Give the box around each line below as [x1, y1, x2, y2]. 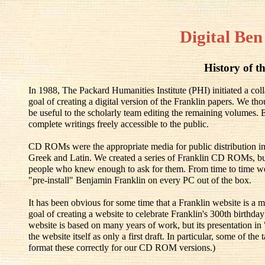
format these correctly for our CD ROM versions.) [28, 242, 215, 253]
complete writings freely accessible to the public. [28, 118, 209, 129]
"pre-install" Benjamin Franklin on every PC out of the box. [28, 174, 251, 185]
